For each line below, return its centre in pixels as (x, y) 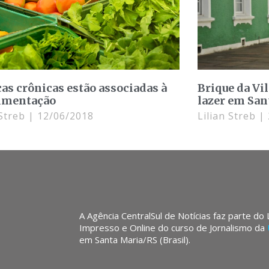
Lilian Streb (228, 116)
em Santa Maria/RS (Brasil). (135, 240)
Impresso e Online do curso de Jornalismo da (173, 228)
